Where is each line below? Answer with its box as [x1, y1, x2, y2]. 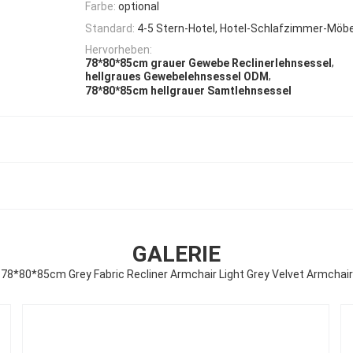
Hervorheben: [85, 43, 152, 56]
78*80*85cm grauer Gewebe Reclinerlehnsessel [85, 57, 332, 70]
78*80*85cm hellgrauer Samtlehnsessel [85, 84, 292, 97]
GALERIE [132, 240, 221, 267]
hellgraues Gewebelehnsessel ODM [85, 70, 269, 84]
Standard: [85, 21, 135, 35]
